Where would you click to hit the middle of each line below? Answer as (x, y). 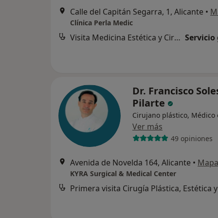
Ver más (147, 127)
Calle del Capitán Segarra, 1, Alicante (137, 12)
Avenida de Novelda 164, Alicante (130, 163)
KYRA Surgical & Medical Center (123, 174)
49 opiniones (191, 138)
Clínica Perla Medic (101, 23)
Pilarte (150, 103)
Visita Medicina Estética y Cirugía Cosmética (177, 38)
